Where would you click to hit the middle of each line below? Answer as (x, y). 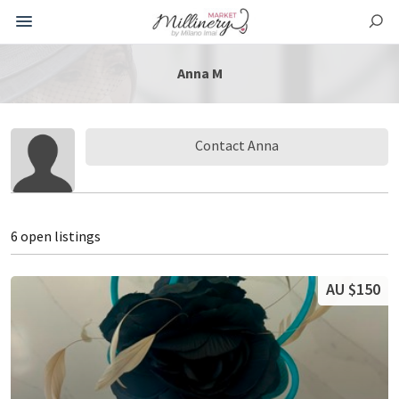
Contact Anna (237, 145)
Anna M (199, 73)
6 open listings (56, 236)
